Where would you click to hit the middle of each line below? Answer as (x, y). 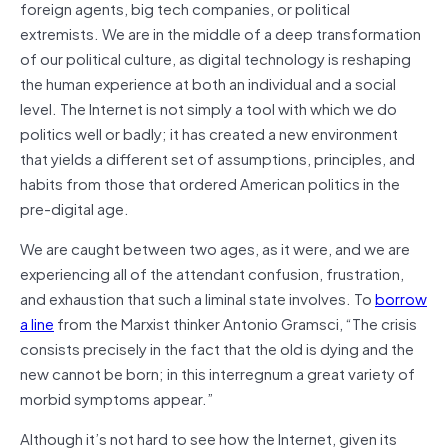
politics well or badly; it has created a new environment (209, 132)
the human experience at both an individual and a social (208, 82)
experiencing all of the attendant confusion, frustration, (212, 272)
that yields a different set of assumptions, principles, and (217, 157)
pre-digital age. (74, 207)
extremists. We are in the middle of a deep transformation (220, 32)
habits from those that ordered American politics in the (210, 182)
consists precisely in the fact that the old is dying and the (217, 347)
